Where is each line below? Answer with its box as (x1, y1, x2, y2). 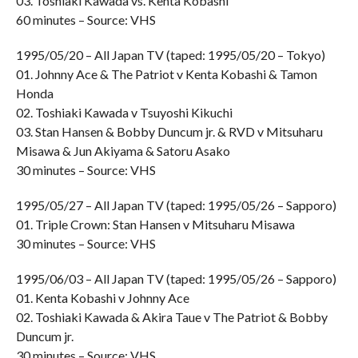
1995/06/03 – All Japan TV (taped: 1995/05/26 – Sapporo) (15, 271, 336, 286)
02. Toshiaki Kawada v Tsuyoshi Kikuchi (15, 105, 233, 120)
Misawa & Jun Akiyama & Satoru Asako (15, 143, 230, 158)
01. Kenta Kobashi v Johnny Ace (15, 290, 189, 305)
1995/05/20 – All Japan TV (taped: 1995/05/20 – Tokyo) (15, 47, 325, 62)
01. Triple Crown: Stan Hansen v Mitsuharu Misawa (15, 217, 295, 232)
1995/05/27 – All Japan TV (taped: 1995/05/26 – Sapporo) (15, 197, 336, 213)
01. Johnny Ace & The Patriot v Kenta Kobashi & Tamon (15, 66, 317, 82)
